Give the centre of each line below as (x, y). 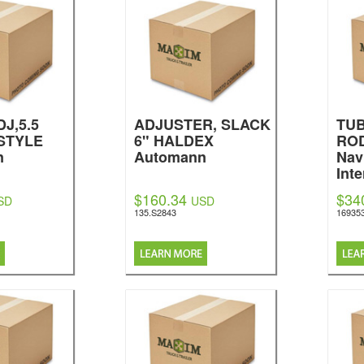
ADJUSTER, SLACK (203, 124)
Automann (171, 157)
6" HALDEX (174, 141)
